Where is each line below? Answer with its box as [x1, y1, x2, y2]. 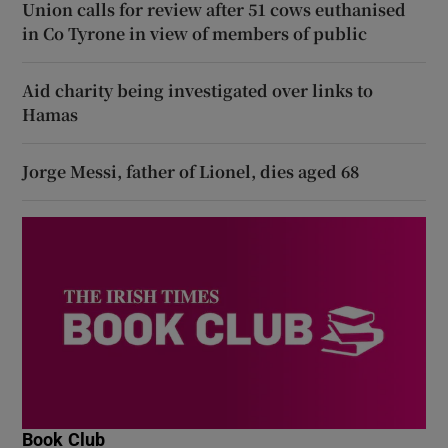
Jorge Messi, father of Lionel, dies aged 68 [22, 159, 360, 183]
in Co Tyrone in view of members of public [22, 21, 368, 45]
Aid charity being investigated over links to [22, 78, 374, 102]
